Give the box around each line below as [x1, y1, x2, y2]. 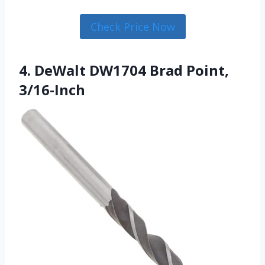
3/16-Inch [19, 80, 85, 100]
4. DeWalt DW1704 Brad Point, [19, 60, 229, 80]
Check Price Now [90, 20, 175, 34]
